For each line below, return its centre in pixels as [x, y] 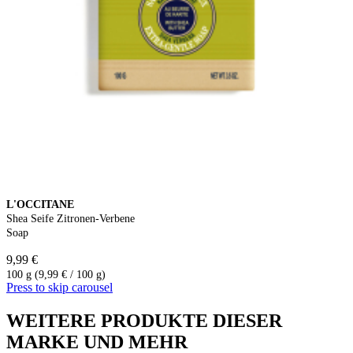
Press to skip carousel [59, 287]
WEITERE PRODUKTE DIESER [144, 320]
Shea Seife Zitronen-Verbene [71, 218]
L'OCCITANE [40, 204]
